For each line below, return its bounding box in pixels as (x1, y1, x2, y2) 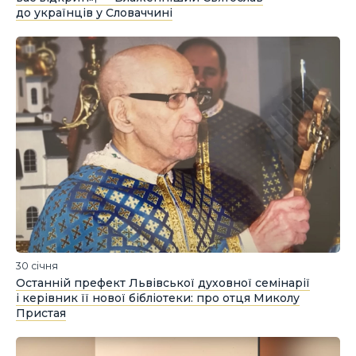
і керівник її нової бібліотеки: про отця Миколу (16, 291, 300, 305)
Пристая (16, 306, 66, 320)
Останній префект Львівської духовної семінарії (16, 276, 310, 290)
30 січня (16, 260, 58, 273)
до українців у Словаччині (16, 6, 172, 20)
